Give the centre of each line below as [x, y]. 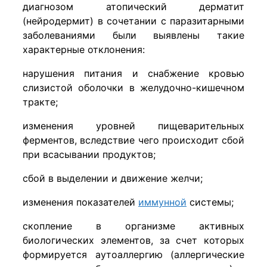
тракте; [40, 102]
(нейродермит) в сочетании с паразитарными [133, 21]
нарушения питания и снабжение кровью [133, 74]
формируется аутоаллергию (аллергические [133, 255]
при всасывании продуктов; [89, 155]
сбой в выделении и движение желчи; [113, 178]
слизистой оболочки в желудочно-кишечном [133, 88]
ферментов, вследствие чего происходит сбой [133, 140]
